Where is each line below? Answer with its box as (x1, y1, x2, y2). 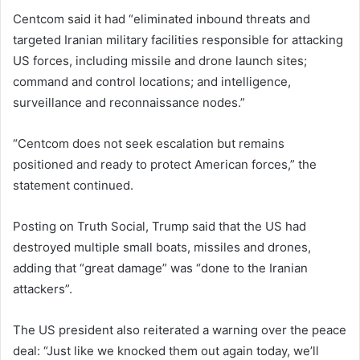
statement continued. (13, 177, 133, 193)
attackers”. (13, 280, 72, 297)
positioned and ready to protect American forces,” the (13, 156, 317, 172)
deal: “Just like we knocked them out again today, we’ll (13, 342, 319, 358)
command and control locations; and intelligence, (13, 73, 291, 89)
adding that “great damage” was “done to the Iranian (13, 260, 308, 276)
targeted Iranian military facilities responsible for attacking (13, 31, 343, 47)
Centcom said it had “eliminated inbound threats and (13, 10, 310, 27)
